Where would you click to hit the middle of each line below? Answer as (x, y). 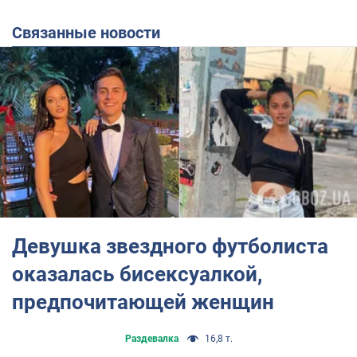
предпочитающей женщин (143, 302)
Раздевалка (151, 338)
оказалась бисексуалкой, (137, 274)
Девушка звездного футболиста (170, 246)
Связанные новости (91, 33)
